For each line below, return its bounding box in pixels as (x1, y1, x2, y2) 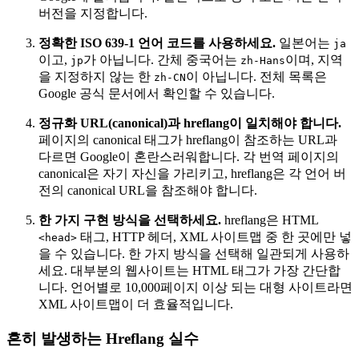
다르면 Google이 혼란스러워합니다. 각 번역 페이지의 (38, 150, 339, 164)
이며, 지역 (285, 53, 343, 67)
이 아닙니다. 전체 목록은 (186, 70, 327, 84)
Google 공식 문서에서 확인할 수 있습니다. (38, 87, 275, 101)
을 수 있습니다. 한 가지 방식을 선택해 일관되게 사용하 (38, 247, 349, 261)
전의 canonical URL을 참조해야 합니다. (38, 184, 257, 198)
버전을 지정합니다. (38, 6, 147, 21)
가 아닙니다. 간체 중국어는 (83, 53, 240, 67)
